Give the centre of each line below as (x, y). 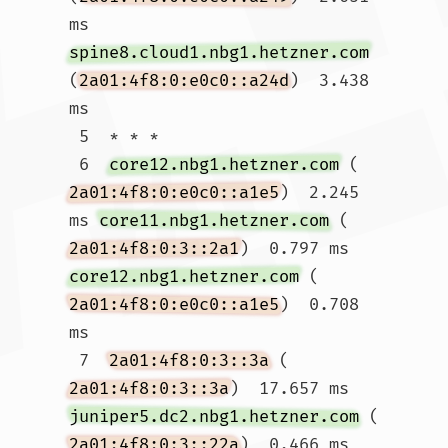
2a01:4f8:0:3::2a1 (154, 248)
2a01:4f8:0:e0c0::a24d (184, 80)
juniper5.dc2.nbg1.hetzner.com (214, 416)
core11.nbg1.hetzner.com (214, 220)
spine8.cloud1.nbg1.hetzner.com (219, 52)
